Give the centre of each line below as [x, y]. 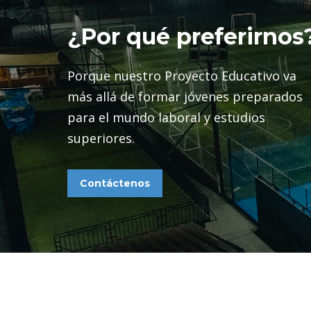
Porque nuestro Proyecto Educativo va [182, 75]
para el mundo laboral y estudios [166, 117]
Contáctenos [115, 183]
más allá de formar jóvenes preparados [185, 96]
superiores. [101, 138]
